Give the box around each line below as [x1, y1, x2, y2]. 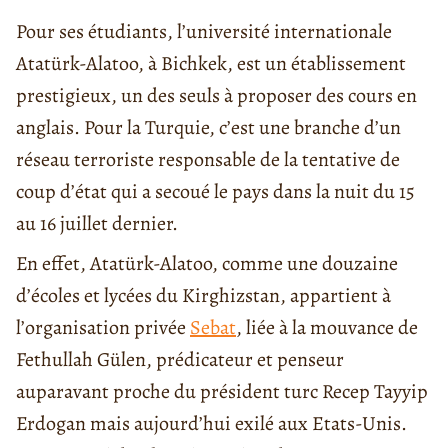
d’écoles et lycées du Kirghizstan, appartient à [16, 281, 391, 309]
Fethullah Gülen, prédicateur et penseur [16, 345, 344, 373]
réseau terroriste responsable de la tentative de [16, 145, 400, 173]
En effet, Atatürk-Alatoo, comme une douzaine [16, 249, 398, 277]
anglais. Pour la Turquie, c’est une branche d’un [16, 113, 401, 141]
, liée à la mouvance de [236, 313, 418, 341]
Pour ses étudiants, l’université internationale [16, 17, 392, 45]
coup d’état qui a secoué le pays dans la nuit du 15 [16, 177, 415, 205]
